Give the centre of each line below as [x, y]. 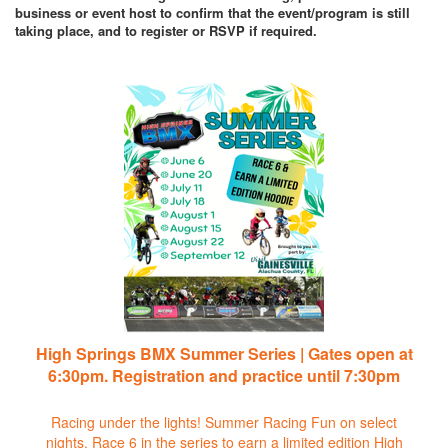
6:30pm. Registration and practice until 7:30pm [224, 375]
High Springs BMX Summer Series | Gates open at [224, 353]
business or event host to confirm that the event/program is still [212, 12]
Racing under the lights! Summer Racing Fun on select [224, 421]
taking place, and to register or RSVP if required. [166, 30]
